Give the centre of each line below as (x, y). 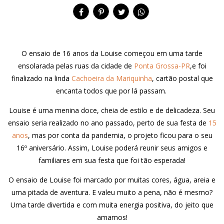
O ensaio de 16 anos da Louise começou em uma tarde (112, 53)
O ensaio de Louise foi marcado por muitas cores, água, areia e (112, 180)
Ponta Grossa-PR (162, 66)
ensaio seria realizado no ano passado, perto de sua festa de (108, 123)
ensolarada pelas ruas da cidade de (76, 66)
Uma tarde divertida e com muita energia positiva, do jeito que (112, 205)
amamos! (112, 217)
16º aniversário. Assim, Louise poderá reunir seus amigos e (112, 148)
